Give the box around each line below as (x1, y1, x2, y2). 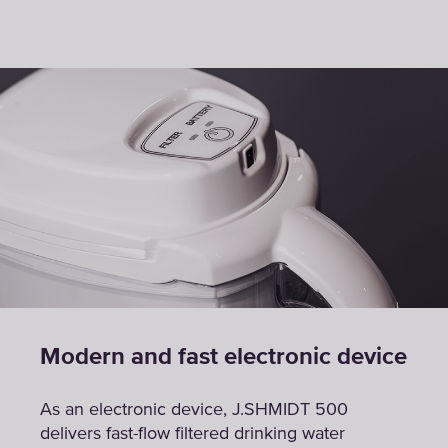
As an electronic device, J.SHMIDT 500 (40, 401, 348, 419)
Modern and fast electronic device (40, 345, 407, 369)
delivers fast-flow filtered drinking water (40, 425, 345, 443)
